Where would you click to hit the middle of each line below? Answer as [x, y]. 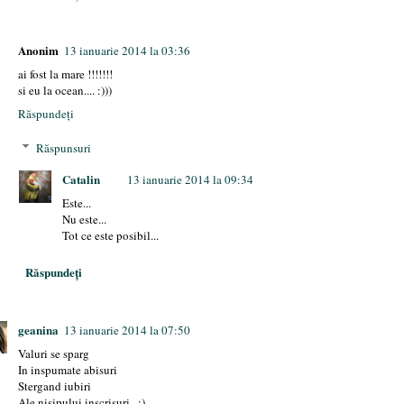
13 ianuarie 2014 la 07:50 [128, 331]
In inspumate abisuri [68, 370]
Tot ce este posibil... [111, 235]
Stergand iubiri [55, 386]
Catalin [82, 179]
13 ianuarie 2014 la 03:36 [128, 51]
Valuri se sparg [54, 354]
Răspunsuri [64, 147]
